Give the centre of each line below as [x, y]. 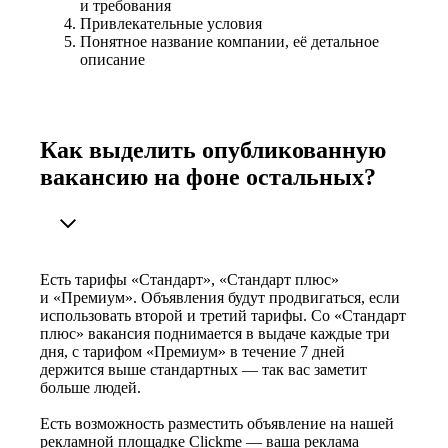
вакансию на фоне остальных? [208, 177]
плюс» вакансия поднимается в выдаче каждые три [215, 334]
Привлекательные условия [171, 24]
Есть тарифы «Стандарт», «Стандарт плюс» [189, 280]
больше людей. [90, 388]
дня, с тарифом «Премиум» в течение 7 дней [192, 352]
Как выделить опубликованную [213, 150]
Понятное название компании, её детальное [229, 42]
